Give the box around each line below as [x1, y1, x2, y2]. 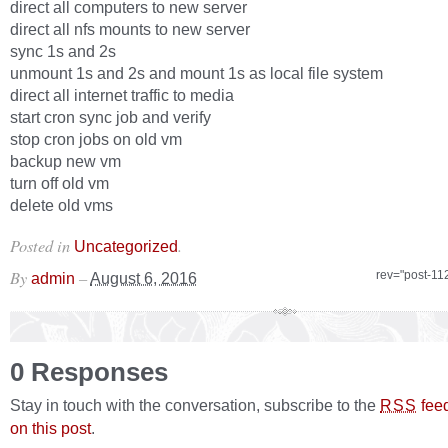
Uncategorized [74, 237, 178, 255]
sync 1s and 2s [10, 42, 116, 60]
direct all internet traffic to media [10, 86, 234, 104]
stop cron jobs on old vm [10, 130, 182, 148]
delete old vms [10, 196, 113, 214]
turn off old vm [10, 174, 109, 192]
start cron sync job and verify [10, 108, 211, 126]
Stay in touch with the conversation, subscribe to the [10, 396, 380, 414]
